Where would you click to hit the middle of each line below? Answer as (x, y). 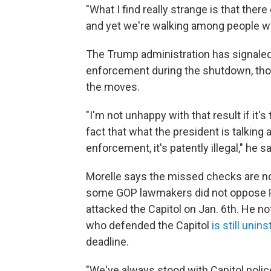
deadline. (107, 242)
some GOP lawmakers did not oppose (177, 193)
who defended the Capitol (149, 225)
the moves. (113, 87)
